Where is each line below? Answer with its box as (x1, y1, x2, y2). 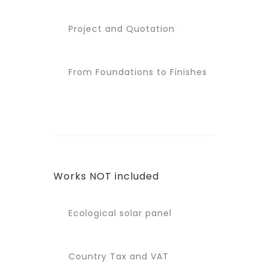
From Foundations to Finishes (65, 66, 207, 78)
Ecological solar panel (65, 207, 172, 219)
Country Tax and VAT (65, 250, 169, 262)
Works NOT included (53, 169, 159, 183)
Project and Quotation (65, 23, 175, 35)
